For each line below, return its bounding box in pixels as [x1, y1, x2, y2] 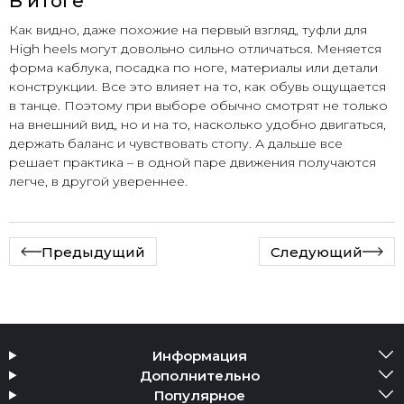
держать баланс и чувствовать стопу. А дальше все [9, 135, 343, 152]
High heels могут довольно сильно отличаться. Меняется [9, 41, 381, 58]
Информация [152, 346, 248, 364]
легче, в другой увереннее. [9, 173, 188, 190]
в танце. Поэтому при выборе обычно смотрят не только [9, 97, 388, 115]
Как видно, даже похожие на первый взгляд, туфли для [9, 22, 367, 39]
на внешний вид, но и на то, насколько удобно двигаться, [9, 116, 386, 133]
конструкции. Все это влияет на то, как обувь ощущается [9, 78, 386, 96]
